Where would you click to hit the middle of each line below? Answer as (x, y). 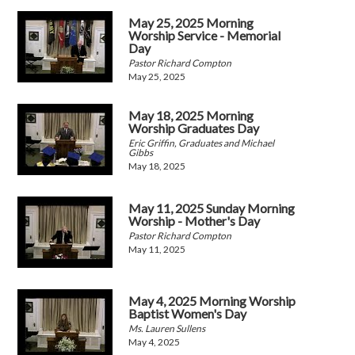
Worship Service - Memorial (205, 36)
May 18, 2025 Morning (191, 116)
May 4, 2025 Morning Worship (212, 301)
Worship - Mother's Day (195, 221)
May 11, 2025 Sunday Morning (212, 208)
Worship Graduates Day (194, 128)
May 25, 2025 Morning (191, 23)
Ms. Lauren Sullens (167, 329)
